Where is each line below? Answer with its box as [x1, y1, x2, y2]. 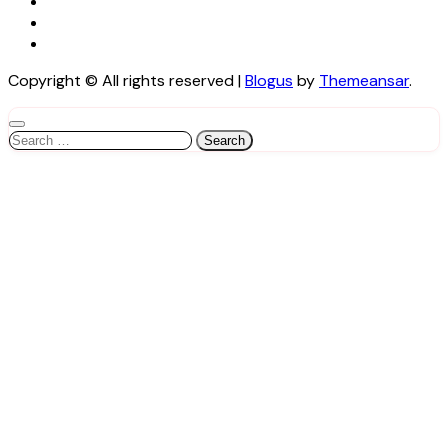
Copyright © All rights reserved [8, 69, 234, 91]
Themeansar [319, 69, 409, 91]
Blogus [245, 69, 293, 91]
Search [8, 127, 59, 149]
